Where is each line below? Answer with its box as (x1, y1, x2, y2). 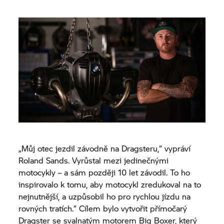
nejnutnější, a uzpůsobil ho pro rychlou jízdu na (18, 190, 191, 202)
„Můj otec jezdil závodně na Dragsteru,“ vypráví (18, 142, 191, 154)
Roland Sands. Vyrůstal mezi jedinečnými (18, 154, 169, 166)
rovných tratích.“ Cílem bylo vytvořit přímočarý (18, 202, 187, 214)
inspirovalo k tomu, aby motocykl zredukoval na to (18, 178, 201, 190)
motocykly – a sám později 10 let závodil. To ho (18, 166, 190, 178)
